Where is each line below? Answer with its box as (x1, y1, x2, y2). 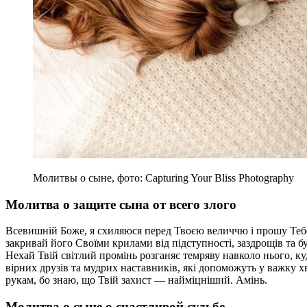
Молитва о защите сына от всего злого (5, 197, 236, 212)
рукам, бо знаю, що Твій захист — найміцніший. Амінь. (5, 274, 267, 286)
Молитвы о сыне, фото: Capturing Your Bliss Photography (33, 171, 294, 184)
